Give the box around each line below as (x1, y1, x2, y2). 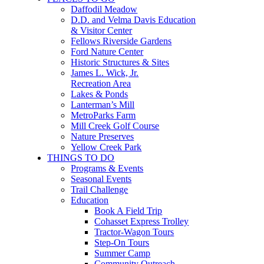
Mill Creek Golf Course (71, 121, 160, 131)
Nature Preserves (71, 131, 134, 141)
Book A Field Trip (94, 206, 163, 216)
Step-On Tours (94, 237, 150, 247)
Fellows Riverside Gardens (71, 36, 172, 46)
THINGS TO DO (47, 153, 115, 163)
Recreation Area (71, 78, 131, 88)
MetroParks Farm (71, 110, 136, 120)
